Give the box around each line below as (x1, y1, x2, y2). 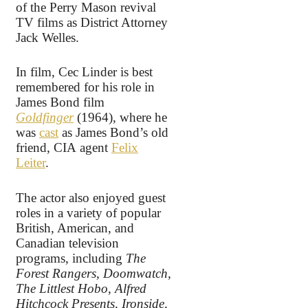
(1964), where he (74, 110, 167, 125)
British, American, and (16, 220, 134, 235)
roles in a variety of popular (16, 205, 161, 220)
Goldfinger (16, 110, 74, 125)
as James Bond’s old (58, 125, 168, 140)
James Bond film (16, 95, 104, 110)
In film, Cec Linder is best (16, 65, 153, 80)
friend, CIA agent (16, 140, 111, 155)
